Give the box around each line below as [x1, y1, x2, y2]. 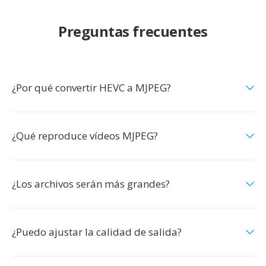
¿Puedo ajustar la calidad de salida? [12, 225, 182, 239]
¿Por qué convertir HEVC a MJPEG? [12, 81, 171, 94]
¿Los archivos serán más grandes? [12, 177, 170, 191]
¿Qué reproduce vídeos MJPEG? [12, 129, 158, 142]
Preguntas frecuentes [58, 21, 208, 41]
